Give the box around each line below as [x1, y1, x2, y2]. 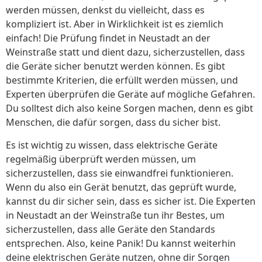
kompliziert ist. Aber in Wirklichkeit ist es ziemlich [6, 18, 223, 31]
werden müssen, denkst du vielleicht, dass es [6, 4, 205, 17]
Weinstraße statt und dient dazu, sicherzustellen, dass [6, 46, 245, 59]
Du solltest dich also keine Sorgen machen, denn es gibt [6, 102, 253, 115]
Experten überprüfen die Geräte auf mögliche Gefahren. [6, 88, 255, 101]
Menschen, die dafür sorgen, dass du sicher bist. [6, 116, 220, 129]
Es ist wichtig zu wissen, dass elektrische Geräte [6, 138, 218, 151]
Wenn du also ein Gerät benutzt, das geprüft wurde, [6, 180, 236, 194]
